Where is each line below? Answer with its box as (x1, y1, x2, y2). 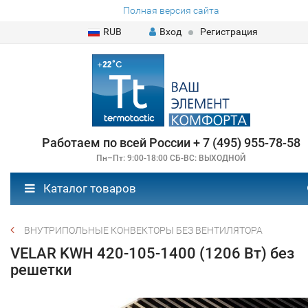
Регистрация (199, 26, 258, 37)
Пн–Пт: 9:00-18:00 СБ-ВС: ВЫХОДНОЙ (96, 153, 245, 163)
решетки (10, 261, 72, 278)
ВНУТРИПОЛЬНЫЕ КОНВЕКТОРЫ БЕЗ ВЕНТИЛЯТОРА (24, 225, 263, 236)
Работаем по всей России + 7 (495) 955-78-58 (41, 135, 300, 150)
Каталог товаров (41, 181, 136, 195)
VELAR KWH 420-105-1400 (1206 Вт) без (10, 245, 294, 262)
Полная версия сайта (122, 5, 219, 16)
